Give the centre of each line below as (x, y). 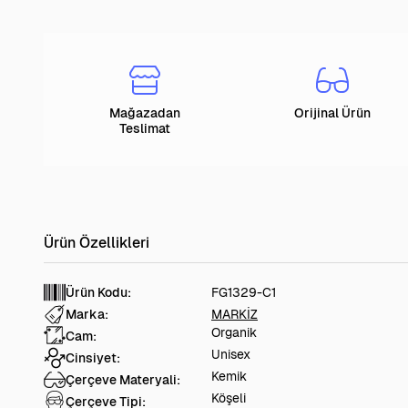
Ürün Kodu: (98, 293)
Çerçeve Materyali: (123, 380)
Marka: (87, 315)
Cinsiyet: (93, 358)
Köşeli (229, 398)
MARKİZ (235, 315)
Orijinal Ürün (332, 113)
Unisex (231, 355)
